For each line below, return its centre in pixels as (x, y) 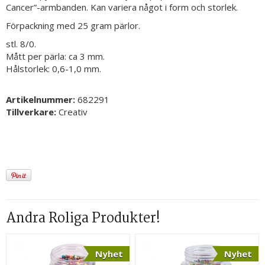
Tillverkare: (32, 112)
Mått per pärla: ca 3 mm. (55, 56)
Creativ (73, 112)
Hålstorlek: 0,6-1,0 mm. (54, 69)
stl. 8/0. (21, 44)
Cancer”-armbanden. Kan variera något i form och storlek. (122, 7)
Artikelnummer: (42, 100)
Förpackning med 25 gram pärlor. (73, 26)
